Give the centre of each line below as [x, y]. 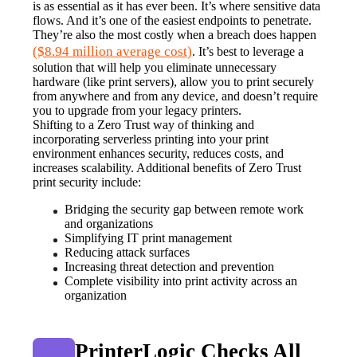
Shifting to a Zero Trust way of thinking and [144, 125]
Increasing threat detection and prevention [170, 267]
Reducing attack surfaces [127, 253]
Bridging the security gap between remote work [184, 210]
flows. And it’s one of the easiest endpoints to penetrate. [173, 21]
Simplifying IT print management [149, 238]
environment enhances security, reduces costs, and [159, 154]
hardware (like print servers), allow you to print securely [174, 82]
